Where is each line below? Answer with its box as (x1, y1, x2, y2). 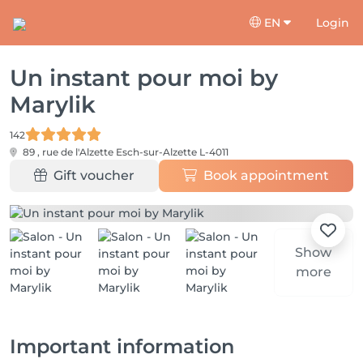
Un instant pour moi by (10, 64, 278, 92)
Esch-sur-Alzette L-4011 (116, 146, 228, 158)
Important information (10, 335, 234, 358)
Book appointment (203, 168, 330, 183)
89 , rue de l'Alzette (20, 146, 116, 158)
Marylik (10, 91, 96, 118)
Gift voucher (53, 168, 135, 183)
